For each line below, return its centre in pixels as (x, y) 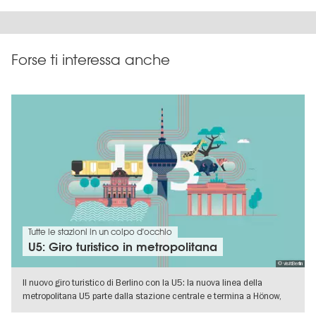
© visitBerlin (290, 264)
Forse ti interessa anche (91, 60)
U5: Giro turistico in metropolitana (123, 247)
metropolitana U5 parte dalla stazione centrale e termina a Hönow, (152, 295)
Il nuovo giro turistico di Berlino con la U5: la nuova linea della (142, 282)
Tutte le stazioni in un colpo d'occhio (100, 232)
